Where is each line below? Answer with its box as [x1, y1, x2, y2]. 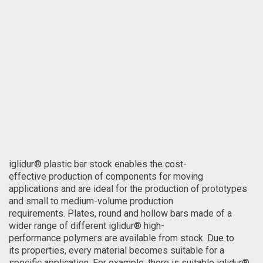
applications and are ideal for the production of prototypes [9, 183, 247, 194]
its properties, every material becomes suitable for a [9, 245, 224, 256]
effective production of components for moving [9, 171, 203, 182]
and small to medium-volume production [9, 195, 173, 207]
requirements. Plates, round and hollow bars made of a [9, 208, 232, 219]
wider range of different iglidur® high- [9, 220, 164, 231]
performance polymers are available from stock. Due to [9, 232, 234, 244]
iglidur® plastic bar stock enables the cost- [9, 159, 187, 170]
